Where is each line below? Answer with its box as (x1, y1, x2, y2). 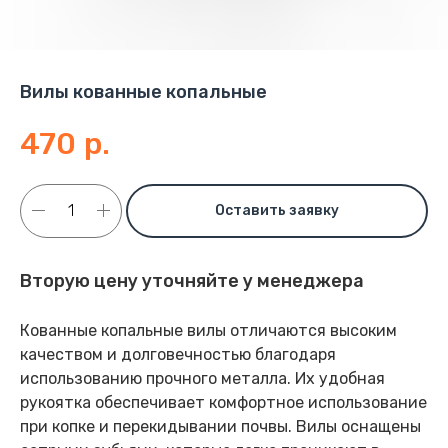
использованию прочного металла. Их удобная (20, 368, 385, 388)
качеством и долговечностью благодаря (20, 344, 336, 364)
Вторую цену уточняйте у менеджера (20, 269, 364, 292)
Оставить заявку (215, 202, 339, 220)
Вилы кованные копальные (20, 81, 267, 103)
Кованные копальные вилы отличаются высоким (20, 320, 397, 340)
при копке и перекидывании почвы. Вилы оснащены (20, 416, 421, 436)
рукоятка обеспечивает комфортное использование (20, 392, 427, 412)
